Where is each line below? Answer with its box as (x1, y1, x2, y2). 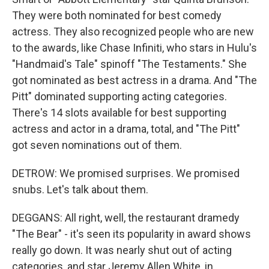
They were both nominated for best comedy (12, 9, 222, 22)
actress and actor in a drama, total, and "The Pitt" (12, 122, 240, 135)
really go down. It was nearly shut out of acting (12, 244, 232, 256)
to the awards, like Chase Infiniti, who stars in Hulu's (12, 41, 257, 54)
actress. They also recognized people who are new (12, 25, 254, 38)
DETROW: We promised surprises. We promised (12, 167, 240, 180)
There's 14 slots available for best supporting (12, 106, 226, 119)
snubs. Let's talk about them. (12, 183, 148, 196)
